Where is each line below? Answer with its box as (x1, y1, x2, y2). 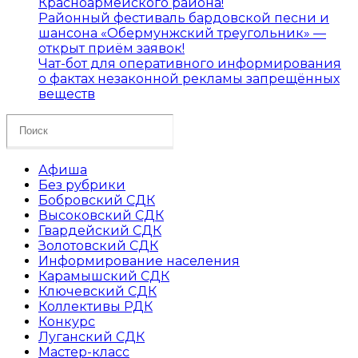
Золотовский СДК (38, 237, 158, 253)
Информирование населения (38, 253, 240, 268)
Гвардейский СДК (38, 222, 161, 238)
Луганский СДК (38, 328, 145, 344)
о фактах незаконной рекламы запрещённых (38, 70, 340, 86)
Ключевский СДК (38, 283, 157, 299)
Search (6, 113, 50, 129)
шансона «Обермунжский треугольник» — (38, 25, 326, 41)
